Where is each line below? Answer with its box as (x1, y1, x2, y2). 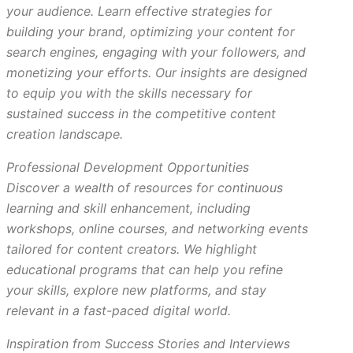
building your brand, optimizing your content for (6, 24, 295, 39)
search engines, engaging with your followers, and (6, 44, 306, 60)
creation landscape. (6, 126, 123, 142)
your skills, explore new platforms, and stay (6, 282, 266, 298)
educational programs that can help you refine (6, 262, 283, 277)
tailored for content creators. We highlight (6, 241, 257, 257)
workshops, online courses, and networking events (6, 221, 308, 236)
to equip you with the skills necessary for (6, 85, 252, 101)
